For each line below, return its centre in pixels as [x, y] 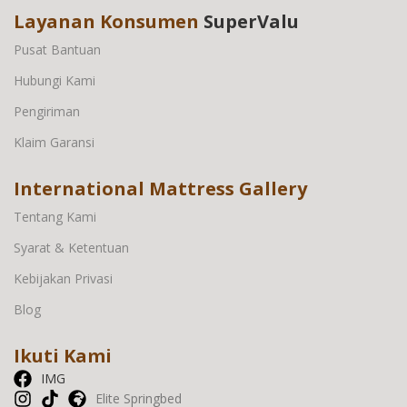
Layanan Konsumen [109, 21]
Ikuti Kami [63, 355]
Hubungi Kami [55, 80]
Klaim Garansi [54, 142]
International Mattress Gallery [160, 188]
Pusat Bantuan [57, 49]
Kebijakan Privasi [63, 278]
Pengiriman [47, 111]
